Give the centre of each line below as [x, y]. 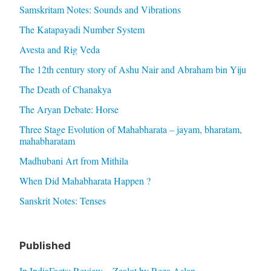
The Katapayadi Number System [82, 29]
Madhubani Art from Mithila [73, 160]
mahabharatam [47, 140]
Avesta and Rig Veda [59, 49]
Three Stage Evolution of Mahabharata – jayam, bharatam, [130, 129]
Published [45, 245]
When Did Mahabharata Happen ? [85, 180]
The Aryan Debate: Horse [69, 109]
